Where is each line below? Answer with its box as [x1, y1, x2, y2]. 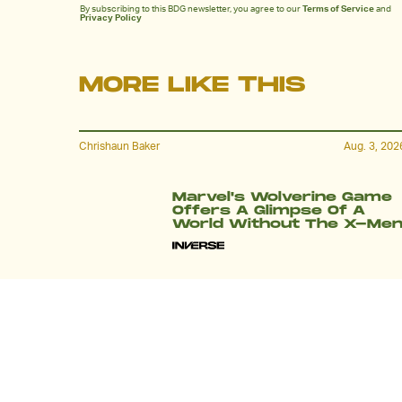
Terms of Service [302, 3, 374, 14]
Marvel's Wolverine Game [172, 188, 392, 205]
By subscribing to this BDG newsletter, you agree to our [80, 3, 302, 14]
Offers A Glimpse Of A [172, 202, 365, 218]
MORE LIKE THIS [79, 72, 305, 99]
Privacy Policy [80, 12, 142, 23]
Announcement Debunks [172, 381, 389, 398]
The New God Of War [172, 368, 356, 384]
